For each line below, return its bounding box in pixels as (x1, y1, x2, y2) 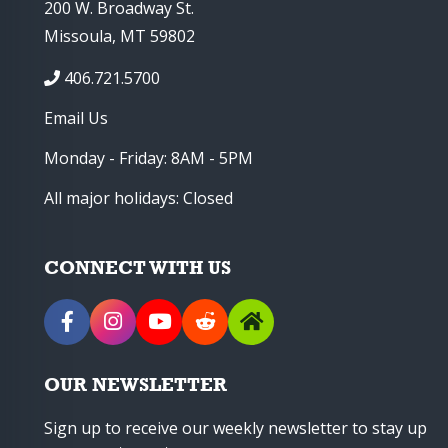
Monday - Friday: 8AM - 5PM (44, 147, 253, 170)
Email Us (44, 107, 108, 130)
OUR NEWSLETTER (44, 373, 227, 396)
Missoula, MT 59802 (44, 25, 195, 48)
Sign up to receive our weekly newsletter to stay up (44, 417, 427, 440)
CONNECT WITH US (44, 256, 231, 279)
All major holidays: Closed (44, 187, 233, 210)
